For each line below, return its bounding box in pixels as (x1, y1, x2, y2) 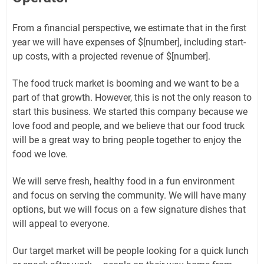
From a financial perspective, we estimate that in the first (12, 22, 246, 34)
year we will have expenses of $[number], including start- (12, 37, 246, 48)
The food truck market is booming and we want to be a (12, 78, 239, 89)
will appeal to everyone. (12, 218, 110, 229)
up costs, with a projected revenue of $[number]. (12, 51, 210, 62)
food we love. (12, 148, 68, 160)
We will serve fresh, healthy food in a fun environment (12, 176, 235, 187)
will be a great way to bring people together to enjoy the (12, 134, 241, 146)
